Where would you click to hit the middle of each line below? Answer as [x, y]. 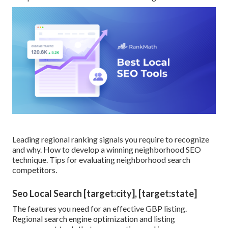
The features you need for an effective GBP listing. [99, 209]
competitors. [35, 170]
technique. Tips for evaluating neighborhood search [101, 160]
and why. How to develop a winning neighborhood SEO [107, 150]
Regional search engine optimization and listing [94, 219]
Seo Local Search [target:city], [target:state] [105, 194]
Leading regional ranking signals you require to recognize [111, 139]
